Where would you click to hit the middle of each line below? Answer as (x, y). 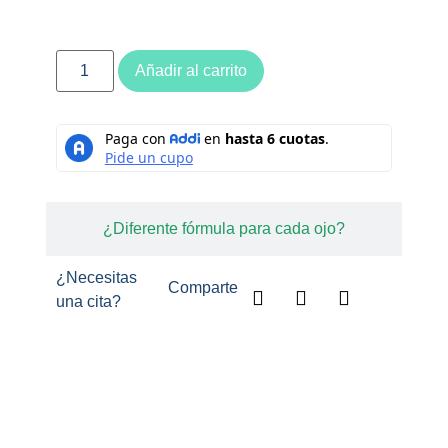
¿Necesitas (96, 277)
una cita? (88, 301)
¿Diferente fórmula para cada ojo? (224, 228)
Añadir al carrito (190, 70)
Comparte (202, 287)
